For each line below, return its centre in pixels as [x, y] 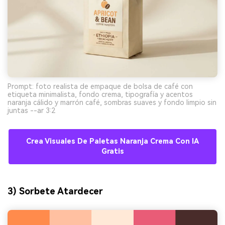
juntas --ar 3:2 [31, 110]
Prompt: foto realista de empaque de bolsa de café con [100, 86]
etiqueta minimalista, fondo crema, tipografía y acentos [100, 94]
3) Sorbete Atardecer [55, 191]
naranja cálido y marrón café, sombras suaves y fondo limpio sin [112, 102]
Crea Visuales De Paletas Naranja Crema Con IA [113, 141]
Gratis [113, 151]
